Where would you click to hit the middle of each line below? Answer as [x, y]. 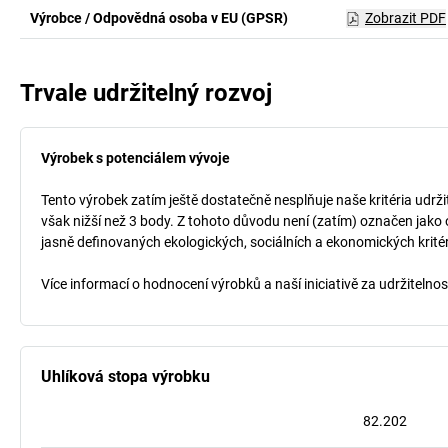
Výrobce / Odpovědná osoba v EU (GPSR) [159, 18]
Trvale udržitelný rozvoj [146, 93]
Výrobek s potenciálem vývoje [135, 158]
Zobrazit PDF [405, 18]
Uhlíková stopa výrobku [125, 376]
